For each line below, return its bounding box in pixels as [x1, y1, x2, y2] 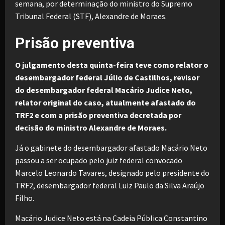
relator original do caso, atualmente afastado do [15, 97, 196, 107]
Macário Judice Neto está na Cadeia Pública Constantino [15, 213, 207, 223]
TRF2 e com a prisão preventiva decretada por [15, 110, 181, 120]
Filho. [15, 193, 34, 203]
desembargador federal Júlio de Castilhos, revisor [15, 72, 199, 82]
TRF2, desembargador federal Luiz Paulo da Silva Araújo [15, 180, 204, 190]
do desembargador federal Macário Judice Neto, [15, 85, 192, 95]
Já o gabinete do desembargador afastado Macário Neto [15, 143, 207, 153]
